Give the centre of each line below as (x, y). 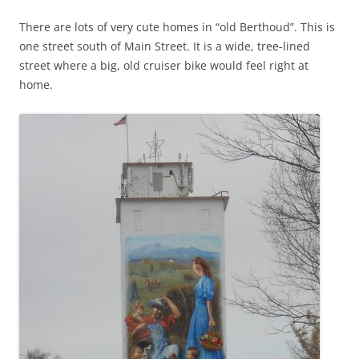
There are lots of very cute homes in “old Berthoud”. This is (177, 26)
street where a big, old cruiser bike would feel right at (164, 65)
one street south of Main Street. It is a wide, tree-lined (165, 46)
